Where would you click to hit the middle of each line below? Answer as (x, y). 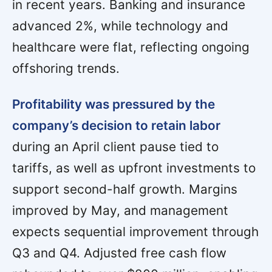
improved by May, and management (120, 211)
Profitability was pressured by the (114, 104)
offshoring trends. (66, 69)
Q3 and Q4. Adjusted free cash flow (119, 253)
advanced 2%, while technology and (120, 26)
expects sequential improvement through (135, 232)
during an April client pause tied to (115, 147)
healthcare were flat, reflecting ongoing (131, 47)
